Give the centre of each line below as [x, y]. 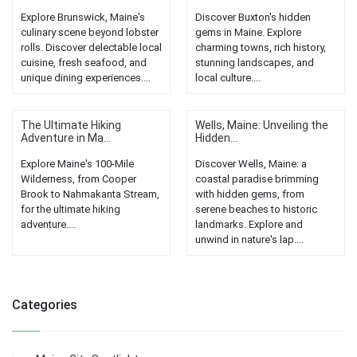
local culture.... [228, 78]
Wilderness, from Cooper [78, 179]
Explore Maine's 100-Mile [77, 164]
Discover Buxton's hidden [253, 18]
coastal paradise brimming [257, 179]
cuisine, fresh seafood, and [84, 63]
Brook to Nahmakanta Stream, [90, 194]
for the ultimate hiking [71, 210]
